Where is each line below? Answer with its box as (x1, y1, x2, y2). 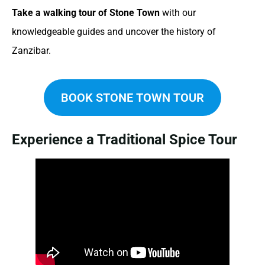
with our (160, 7, 196, 18)
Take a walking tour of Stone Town (12, 7, 160, 18)
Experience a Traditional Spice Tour (12, 131, 237, 148)
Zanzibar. (12, 44, 51, 56)
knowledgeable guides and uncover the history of (12, 25, 216, 37)
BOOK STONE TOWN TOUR (61, 90, 204, 105)
